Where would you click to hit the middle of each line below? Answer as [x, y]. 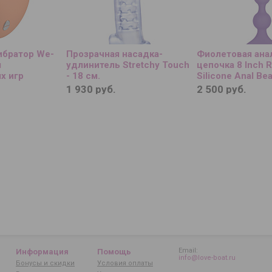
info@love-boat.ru [207, 258]
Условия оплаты [125, 263]
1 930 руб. [91, 89]
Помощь [114, 252]
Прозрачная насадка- [114, 54]
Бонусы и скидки [45, 263]
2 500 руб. [222, 89]
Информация [42, 252]
